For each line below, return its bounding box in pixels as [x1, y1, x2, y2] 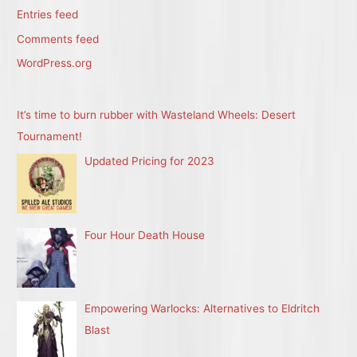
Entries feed [17, 8, 79, 22]
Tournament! [17, 130, 83, 143]
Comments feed [17, 32, 100, 45]
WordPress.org [17, 57, 92, 70]
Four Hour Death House [84, 228, 206, 241]
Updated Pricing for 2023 [84, 154, 215, 167]
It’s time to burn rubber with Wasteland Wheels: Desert [17, 108, 296, 122]
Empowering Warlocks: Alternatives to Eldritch [84, 302, 320, 316]
